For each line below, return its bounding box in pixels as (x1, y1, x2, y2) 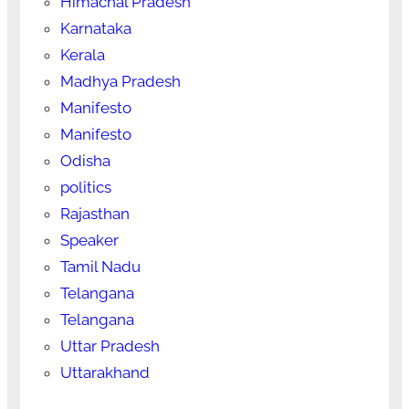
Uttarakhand (59, 362, 150, 382)
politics (59, 177, 111, 196)
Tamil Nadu (59, 257, 141, 276)
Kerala (59, 45, 105, 64)
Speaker (59, 230, 119, 249)
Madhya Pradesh (59, 71, 181, 90)
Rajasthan (59, 204, 130, 223)
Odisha (59, 151, 110, 170)
